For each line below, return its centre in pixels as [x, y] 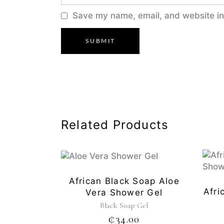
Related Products [115, 125]
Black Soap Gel [124, 205]
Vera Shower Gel [124, 192]
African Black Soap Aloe [124, 181]
